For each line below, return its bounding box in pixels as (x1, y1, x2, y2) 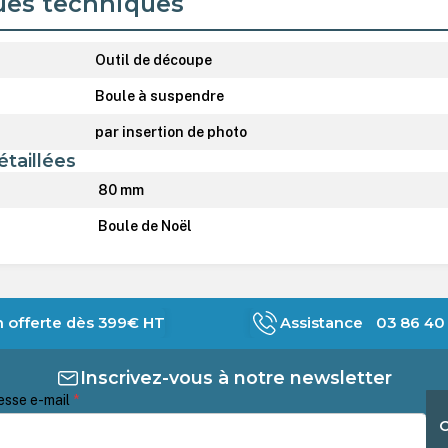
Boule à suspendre (95, 87, 225, 104)
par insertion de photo (95, 123, 248, 140)
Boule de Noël (95, 217, 193, 234)
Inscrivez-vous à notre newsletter (80, 366, 392, 388)
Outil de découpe (95, 51, 213, 68)
